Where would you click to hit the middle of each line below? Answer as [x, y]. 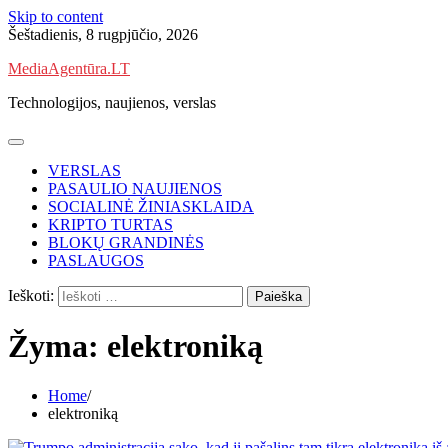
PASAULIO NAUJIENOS [135, 188]
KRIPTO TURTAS [110, 224]
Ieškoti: [31, 295]
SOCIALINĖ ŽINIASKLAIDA [151, 206]
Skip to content [55, 16]
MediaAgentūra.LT [69, 68]
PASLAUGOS [96, 260]
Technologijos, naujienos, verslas [112, 102]
